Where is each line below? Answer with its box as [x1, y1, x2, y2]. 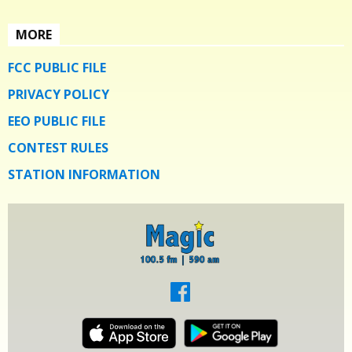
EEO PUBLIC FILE [8, 112, 105, 130]
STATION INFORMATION [8, 166, 160, 184]
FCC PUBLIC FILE [8, 59, 106, 77]
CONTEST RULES [8, 139, 108, 157]
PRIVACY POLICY [8, 86, 109, 104]
